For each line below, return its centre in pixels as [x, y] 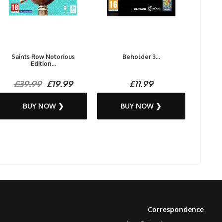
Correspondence [176, 210]
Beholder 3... [141, 57]
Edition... [43, 64]
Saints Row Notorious [43, 57]
